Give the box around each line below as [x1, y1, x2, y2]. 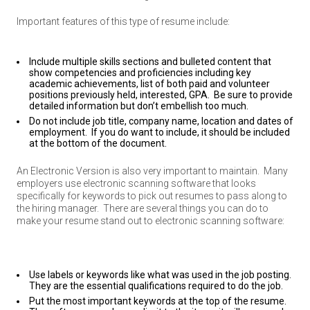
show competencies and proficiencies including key [29, 67, 251, 78]
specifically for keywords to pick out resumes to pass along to [17, 190, 287, 201]
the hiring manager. [17, 203, 101, 214]
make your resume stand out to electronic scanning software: [17, 215, 284, 226]
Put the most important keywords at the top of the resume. [29, 295, 289, 307]
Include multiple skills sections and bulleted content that [29, 56, 271, 67]
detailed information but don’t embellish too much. [29, 100, 248, 111]
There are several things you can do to [103, 203, 268, 214]
